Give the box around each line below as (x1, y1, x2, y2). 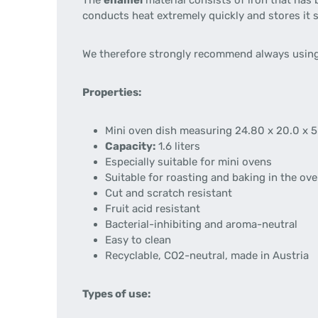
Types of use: (82, 287, 150, 300)
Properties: (82, 86, 141, 99)
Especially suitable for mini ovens (105, 155, 272, 168)
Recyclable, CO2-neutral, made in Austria (105, 249, 309, 262)
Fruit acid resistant (105, 202, 200, 215)
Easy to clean (105, 234, 171, 246)
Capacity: (105, 140, 155, 153)
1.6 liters (155, 140, 200, 153)
